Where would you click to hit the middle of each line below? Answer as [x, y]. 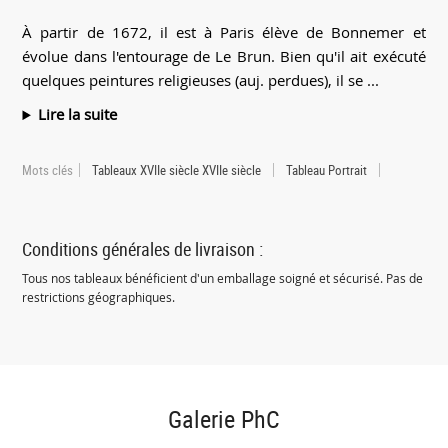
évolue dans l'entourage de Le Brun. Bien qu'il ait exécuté [224, 56]
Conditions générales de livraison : [143, 249]
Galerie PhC [223, 418]
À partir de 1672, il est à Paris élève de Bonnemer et [224, 32]
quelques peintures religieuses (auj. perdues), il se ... [201, 80]
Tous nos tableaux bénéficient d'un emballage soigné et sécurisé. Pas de [223, 279]
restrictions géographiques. [99, 298]
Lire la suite [78, 114]
